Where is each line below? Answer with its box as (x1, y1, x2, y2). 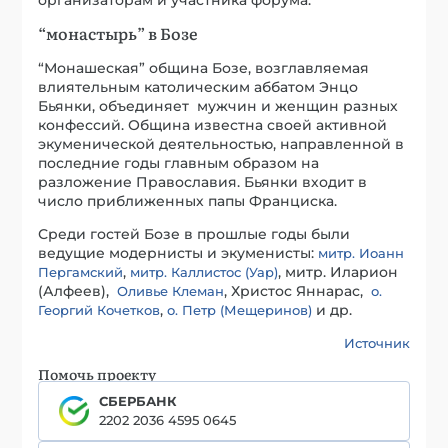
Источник (343, 335, 410, 352)
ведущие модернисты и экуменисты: (38, 244, 319, 263)
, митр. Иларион (278, 263, 399, 282)
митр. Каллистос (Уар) (130, 264, 279, 281)
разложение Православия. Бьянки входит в (38, 173, 368, 192)
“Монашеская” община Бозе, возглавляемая (38, 59, 370, 78)
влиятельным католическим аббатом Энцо (38, 78, 359, 97)
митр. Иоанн (318, 245, 405, 262)
